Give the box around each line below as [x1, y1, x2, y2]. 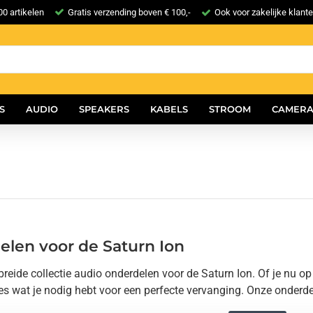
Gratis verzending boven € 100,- [68, 7, 191, 17]
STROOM [209, 103, 251, 115]
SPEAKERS [79, 103, 129, 115]
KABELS [150, 103, 188, 115]
